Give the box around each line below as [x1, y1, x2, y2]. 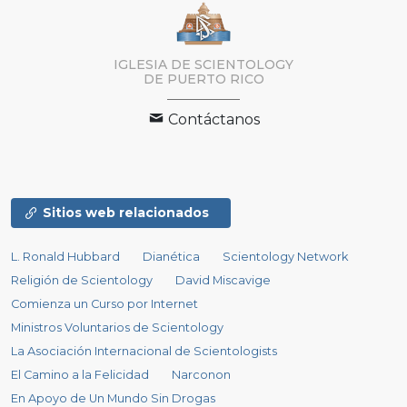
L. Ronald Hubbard [11, 250, 120, 264]
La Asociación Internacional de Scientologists [11, 344, 277, 359]
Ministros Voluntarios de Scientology [11, 321, 223, 335]
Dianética [143, 250, 201, 264]
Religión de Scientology [11, 273, 153, 288]
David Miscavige [175, 273, 272, 288]
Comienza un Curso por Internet [11, 297, 198, 312]
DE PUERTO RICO [143, 71, 264, 88]
